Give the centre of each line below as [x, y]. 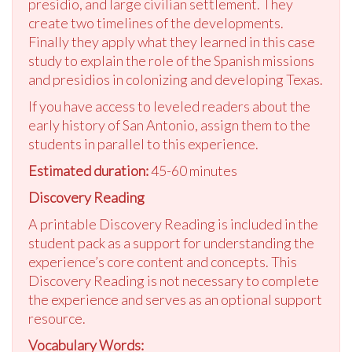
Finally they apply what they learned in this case [172, 42]
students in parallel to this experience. [143, 144]
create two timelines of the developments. [156, 23]
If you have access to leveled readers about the [169, 106]
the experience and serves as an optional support [175, 300]
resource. [57, 319]
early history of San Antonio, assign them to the [169, 125]
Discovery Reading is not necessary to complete [174, 281]
